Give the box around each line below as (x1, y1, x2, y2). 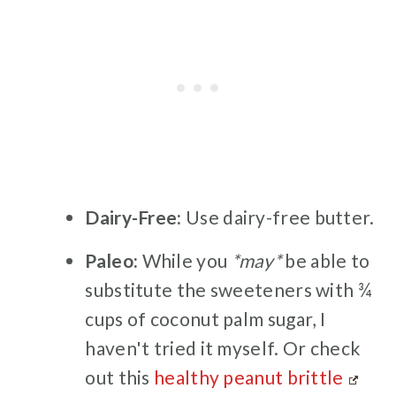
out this (85, 366, 155, 389)
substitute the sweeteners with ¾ (85, 278, 371, 301)
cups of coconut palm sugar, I (85, 308, 326, 331)
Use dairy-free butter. (181, 206, 375, 229)
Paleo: (85, 249, 142, 272)
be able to (285, 249, 370, 272)
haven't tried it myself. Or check (85, 337, 361, 360)
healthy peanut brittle (154, 366, 344, 389)
